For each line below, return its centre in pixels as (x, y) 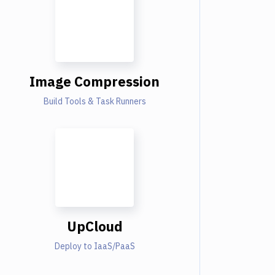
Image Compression (95, 81)
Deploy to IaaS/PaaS (95, 246)
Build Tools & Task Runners (95, 101)
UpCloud (95, 226)
